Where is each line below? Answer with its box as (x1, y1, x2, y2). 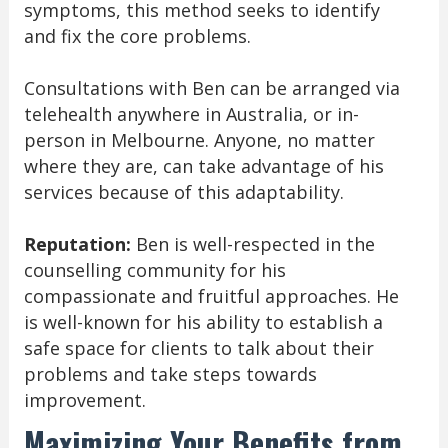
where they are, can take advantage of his (23, 154, 384, 179)
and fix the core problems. (23, 24, 251, 49)
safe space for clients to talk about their (23, 336, 374, 361)
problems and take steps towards (23, 362, 317, 387)
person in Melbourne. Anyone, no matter (23, 128, 375, 153)
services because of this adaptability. (23, 180, 344, 205)
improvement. (23, 388, 146, 413)
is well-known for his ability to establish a (23, 310, 383, 335)
